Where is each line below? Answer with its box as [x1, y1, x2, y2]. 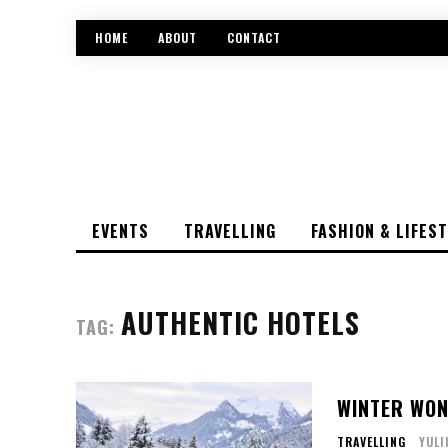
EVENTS [92, 218, 149, 243]
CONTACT [227, 29, 281, 47]
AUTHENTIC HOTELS [121, 301, 360, 343]
